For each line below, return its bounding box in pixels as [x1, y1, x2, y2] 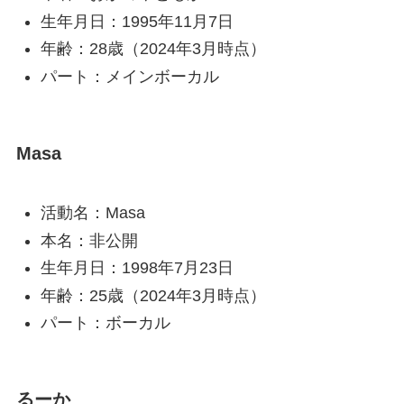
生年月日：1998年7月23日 [40, 259, 234, 278]
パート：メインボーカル [40, 67, 219, 86]
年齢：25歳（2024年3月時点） [40, 286, 266, 305]
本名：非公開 [40, 231, 138, 250]
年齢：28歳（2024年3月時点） [40, 40, 266, 59]
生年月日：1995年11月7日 [40, 12, 234, 31]
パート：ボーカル [40, 314, 170, 333]
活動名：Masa [40, 204, 145, 223]
